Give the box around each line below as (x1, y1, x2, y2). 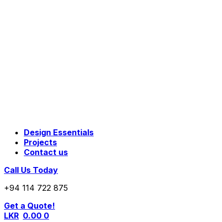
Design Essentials (24, 127, 94, 137)
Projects (24, 137, 57, 147)
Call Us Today (4, 165, 58, 175)
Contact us (24, 147, 68, 157)
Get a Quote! (4, 201, 55, 211)
